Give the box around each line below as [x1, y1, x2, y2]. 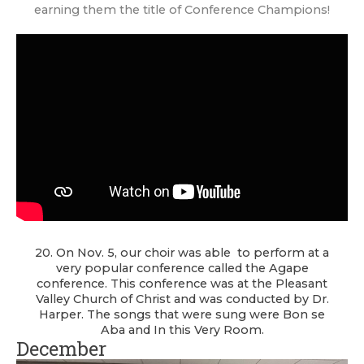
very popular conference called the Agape [55, 260, 309, 275]
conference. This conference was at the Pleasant [37, 275, 327, 291]
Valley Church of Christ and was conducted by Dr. [35, 291, 329, 306]
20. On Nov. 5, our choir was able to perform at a [35, 245, 329, 260]
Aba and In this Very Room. [100, 322, 264, 337]
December [16, 335, 106, 362]
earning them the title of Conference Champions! [34, 2, 330, 18]
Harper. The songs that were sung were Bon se [39, 306, 325, 322]
